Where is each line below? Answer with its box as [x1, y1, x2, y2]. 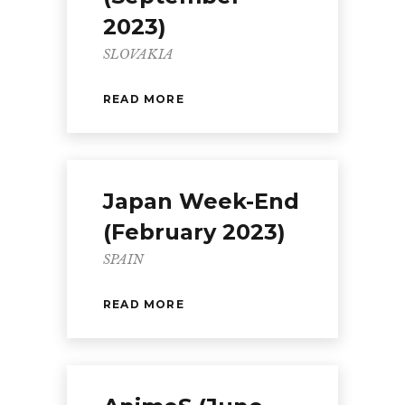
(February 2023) [103, 219, 286, 245]
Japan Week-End [103, 188, 299, 214]
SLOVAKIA [103, 46, 174, 62]
